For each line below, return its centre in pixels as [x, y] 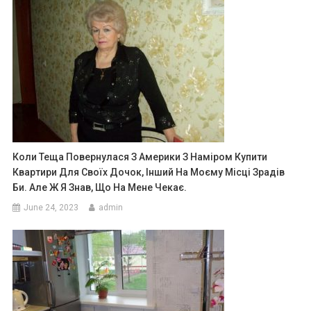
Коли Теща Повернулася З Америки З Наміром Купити [140, 157]
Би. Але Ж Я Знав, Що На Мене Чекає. [100, 187]
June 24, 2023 [51, 207]
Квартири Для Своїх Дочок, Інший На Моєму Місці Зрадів [149, 172]
